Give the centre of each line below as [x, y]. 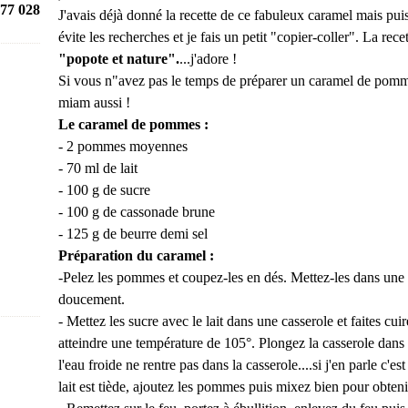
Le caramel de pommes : [133, 124]
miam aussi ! [94, 102]
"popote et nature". [119, 59]
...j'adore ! [208, 59]
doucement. [92, 299]
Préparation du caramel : [136, 255]
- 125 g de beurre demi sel [133, 234]
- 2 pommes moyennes [125, 146]
